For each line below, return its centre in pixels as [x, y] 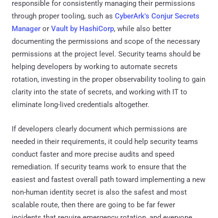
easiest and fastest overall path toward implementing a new [109, 179]
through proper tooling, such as [63, 16]
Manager [26, 28]
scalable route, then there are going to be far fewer [93, 205]
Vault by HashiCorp [82, 28]
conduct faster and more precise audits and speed [93, 154]
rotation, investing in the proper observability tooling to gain [109, 79]
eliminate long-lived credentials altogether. [81, 104]
